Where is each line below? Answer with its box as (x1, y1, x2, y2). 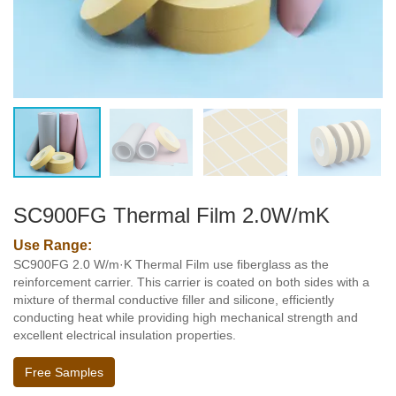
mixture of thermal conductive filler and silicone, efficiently (13, 293, 334, 307)
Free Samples (25, 365, 103, 379)
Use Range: (13, 238, 92, 253)
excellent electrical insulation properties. (13, 328, 236, 342)
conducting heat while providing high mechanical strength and (13, 310, 358, 324)
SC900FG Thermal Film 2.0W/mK (13, 203, 330, 227)
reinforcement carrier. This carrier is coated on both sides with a (13, 275, 369, 289)
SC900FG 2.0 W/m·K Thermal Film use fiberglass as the (13, 257, 329, 271)
